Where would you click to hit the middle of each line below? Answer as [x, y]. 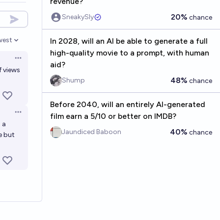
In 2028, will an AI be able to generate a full [129, 41]
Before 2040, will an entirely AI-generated [127, 104]
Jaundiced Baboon [91, 132]
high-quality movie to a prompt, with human [129, 53]
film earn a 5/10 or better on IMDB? [113, 116]
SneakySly [78, 17]
